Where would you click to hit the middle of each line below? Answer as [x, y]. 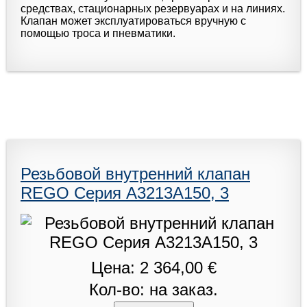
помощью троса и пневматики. [98, 33]
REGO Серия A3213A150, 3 [125, 193]
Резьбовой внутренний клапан [135, 173]
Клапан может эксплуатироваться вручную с [133, 21]
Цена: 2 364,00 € [153, 267]
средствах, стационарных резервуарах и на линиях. [153, 8]
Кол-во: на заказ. [153, 289]
